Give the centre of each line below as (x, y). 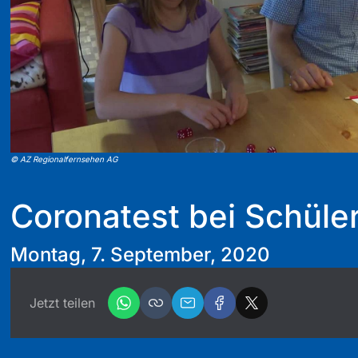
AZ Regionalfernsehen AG (69, 159)
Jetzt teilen (62, 302)
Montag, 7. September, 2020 (140, 254)
